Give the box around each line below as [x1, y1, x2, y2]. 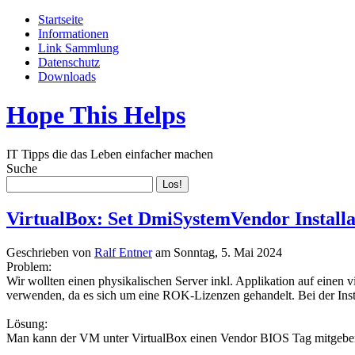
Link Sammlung [38, 41, 119, 55]
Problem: [6, 259, 52, 273]
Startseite [38, 13, 83, 26]
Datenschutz [38, 55, 100, 69]
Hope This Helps [6, 101, 185, 130]
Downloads [38, 70, 96, 83]
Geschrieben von [6, 245, 94, 259]
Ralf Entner [94, 245, 152, 259]
